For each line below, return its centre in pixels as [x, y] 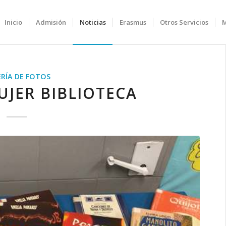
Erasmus [133, 22]
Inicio [13, 22]
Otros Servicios [184, 22]
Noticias [93, 22]
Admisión [51, 22]
